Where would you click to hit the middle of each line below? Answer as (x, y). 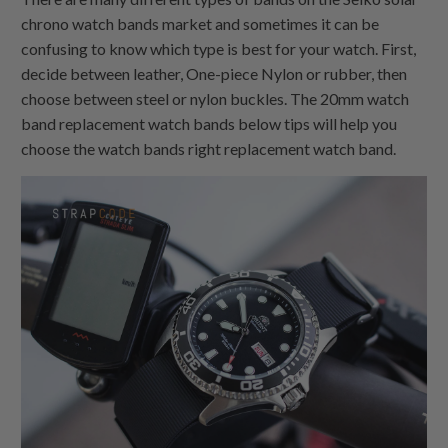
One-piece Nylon (246, 74)
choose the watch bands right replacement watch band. (209, 149)
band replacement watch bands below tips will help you (209, 124)
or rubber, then (357, 74)
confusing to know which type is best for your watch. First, (219, 49)
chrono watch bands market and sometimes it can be (200, 24)
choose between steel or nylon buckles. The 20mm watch (215, 99)
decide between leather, (104, 74)
